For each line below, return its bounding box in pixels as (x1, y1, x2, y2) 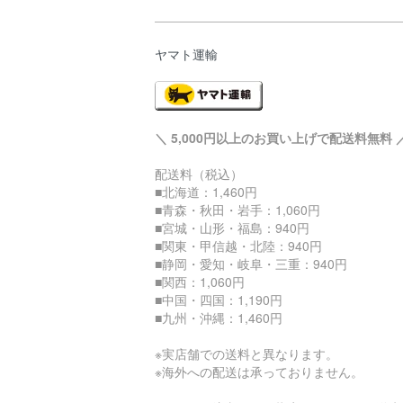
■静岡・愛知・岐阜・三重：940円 (155, 254, 347, 273)
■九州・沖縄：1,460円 (155, 308, 282, 327)
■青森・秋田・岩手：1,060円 (155, 200, 320, 219)
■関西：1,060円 (155, 272, 245, 291)
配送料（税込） (155, 164, 243, 183)
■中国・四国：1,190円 (155, 290, 282, 309)
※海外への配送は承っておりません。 (155, 362, 363, 381)
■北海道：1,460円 (155, 182, 257, 201)
